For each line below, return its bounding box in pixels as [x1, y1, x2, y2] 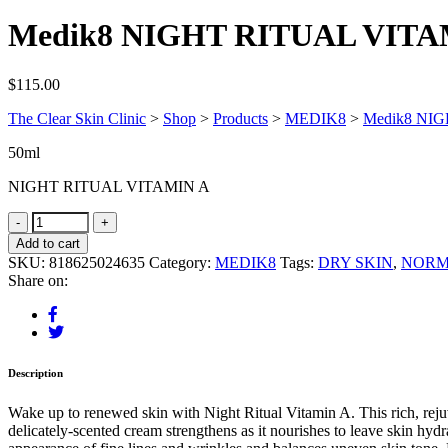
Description [8, 366, 63, 379]
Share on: [8, 271, 68, 289]
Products [213, 109, 268, 127]
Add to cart [16, 235, 80, 251]
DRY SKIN [318, 253, 393, 271]
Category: [149, 253, 215, 271]
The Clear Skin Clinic [8, 109, 146, 127]
